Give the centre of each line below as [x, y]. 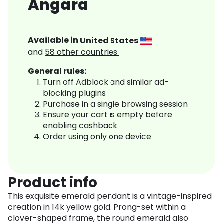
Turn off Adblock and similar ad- [106, 82]
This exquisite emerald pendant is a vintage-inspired [110, 196]
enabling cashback [80, 126]
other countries [88, 52]
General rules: [57, 71]
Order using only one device [97, 137]
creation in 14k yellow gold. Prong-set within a [97, 207]
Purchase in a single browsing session [115, 104]
